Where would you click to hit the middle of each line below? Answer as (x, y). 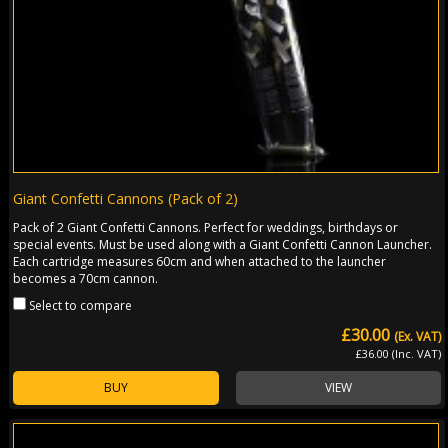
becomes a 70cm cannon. (86, 278)
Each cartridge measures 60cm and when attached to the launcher (200, 261)
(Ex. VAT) (418, 336)
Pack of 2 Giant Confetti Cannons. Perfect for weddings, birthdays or (206, 227)
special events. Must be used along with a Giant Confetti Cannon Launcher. (223, 244)
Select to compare (81, 305)
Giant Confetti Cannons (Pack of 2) (126, 198)
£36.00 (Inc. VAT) (399, 353)
